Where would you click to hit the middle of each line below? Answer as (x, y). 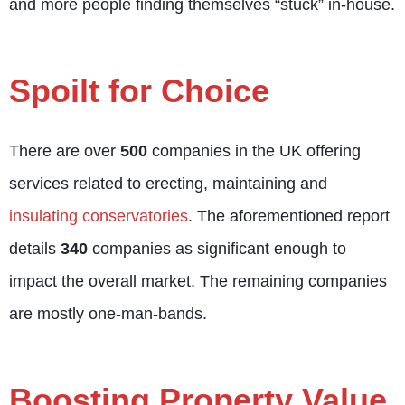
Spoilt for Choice (139, 91)
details (35, 249)
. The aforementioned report (289, 217)
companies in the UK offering (254, 151)
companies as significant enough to (217, 249)
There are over (65, 151)
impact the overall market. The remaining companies (198, 282)
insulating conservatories (99, 217)
